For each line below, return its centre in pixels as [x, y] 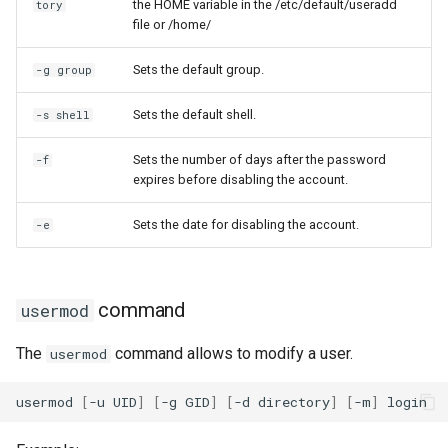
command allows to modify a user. [232, 353]
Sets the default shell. [194, 114]
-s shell [63, 115]
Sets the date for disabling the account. [246, 224]
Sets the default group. [198, 69]
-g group [64, 70]
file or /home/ [172, 24]
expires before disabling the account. [240, 179]
